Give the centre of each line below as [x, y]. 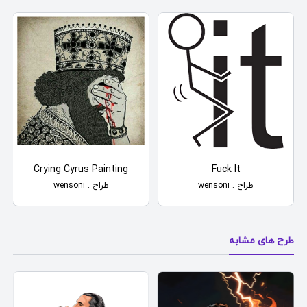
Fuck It [226, 169]
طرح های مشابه [262, 241]
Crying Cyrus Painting [81, 169]
